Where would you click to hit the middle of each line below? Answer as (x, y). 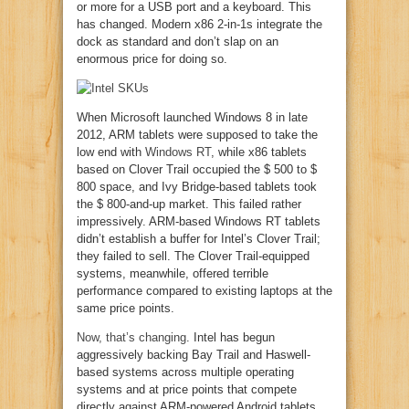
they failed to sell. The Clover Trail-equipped (193, 256)
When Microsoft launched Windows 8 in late (192, 117)
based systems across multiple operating (185, 372)
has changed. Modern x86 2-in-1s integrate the (199, 24)
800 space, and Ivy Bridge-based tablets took (197, 186)
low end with (111, 152)
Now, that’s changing (131, 337)
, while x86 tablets (259, 152)
